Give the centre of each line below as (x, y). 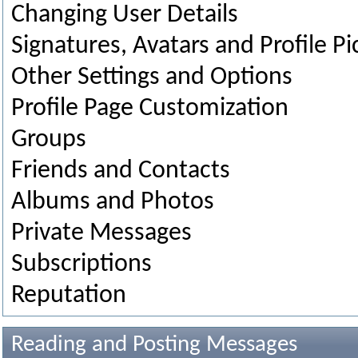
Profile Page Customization (150, 109)
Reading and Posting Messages (154, 345)
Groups (49, 140)
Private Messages (101, 233)
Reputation (69, 296)
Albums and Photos (113, 202)
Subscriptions (82, 265)
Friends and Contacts (121, 171)
